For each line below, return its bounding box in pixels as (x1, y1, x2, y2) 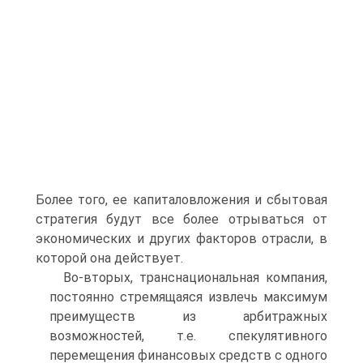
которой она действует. (36, 250, 183, 266)
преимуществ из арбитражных (49, 309, 327, 324)
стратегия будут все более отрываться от (36, 211, 327, 227)
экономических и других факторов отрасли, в (36, 231, 327, 246)
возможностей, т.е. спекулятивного (49, 328, 327, 344)
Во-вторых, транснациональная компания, (63, 270, 327, 285)
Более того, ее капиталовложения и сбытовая (36, 192, 327, 207)
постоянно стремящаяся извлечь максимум (49, 289, 327, 305)
